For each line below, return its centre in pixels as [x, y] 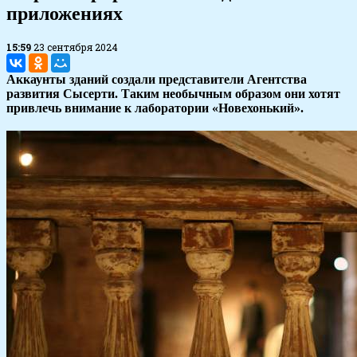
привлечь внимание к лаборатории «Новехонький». [155, 108]
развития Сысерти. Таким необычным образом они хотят [173, 94]
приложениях [65, 14]
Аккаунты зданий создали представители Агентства [157, 80]
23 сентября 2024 [76, 47]
